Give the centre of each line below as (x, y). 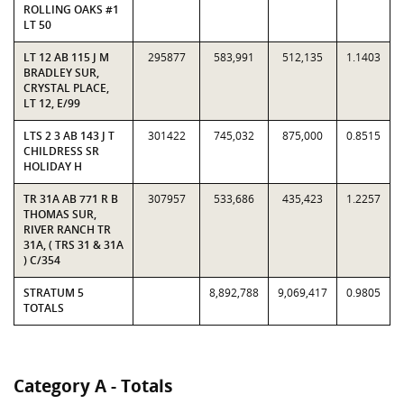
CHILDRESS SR (61, 151)
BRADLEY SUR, (61, 73)
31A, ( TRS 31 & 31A (73, 245)
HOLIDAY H (53, 166)
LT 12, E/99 (52, 103)
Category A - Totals (93, 386)
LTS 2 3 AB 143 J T (69, 136)
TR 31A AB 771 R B (71, 199)
